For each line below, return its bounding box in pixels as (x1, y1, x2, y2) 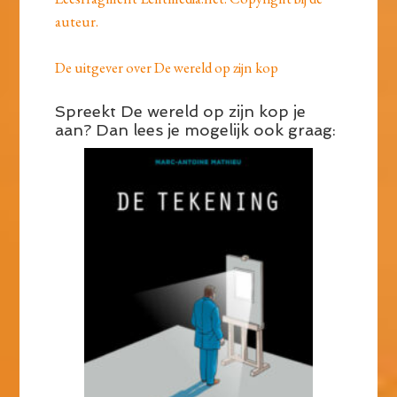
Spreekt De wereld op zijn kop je (55, 102, 307, 121)
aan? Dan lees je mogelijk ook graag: (55, 121, 337, 140)
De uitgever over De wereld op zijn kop (55, 58, 279, 78)
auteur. (55, 12, 99, 32)
